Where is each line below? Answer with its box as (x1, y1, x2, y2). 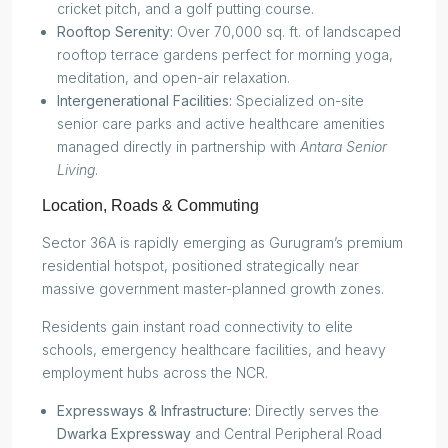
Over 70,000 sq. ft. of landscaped (173, 23, 401, 41)
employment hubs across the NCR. (42, 364, 268, 382)
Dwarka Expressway (57, 425, 191, 443)
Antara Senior (300, 138, 387, 156)
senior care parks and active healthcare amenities (57, 115, 385, 133)
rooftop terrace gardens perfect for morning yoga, (57, 46, 393, 64)
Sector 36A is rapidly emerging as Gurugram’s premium (42, 234, 403, 252)
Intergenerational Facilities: (57, 92, 232, 110)
